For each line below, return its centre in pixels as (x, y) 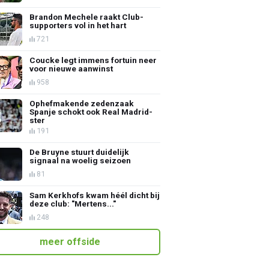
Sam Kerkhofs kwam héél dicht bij (95, 195)
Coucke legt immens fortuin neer (93, 60)
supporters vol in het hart (78, 25)
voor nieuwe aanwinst (71, 68)
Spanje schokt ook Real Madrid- (91, 111)
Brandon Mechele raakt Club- (87, 17)
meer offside (70, 241)
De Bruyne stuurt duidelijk (80, 152)
